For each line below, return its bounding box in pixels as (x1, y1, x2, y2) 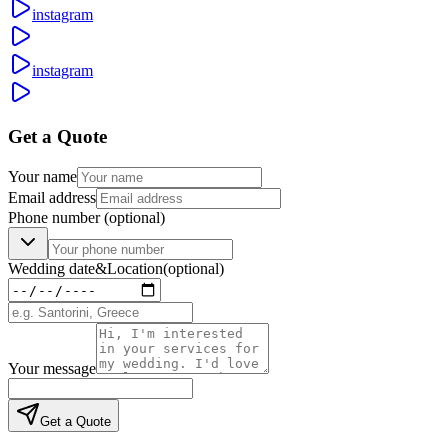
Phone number (8, 209, 104, 227)
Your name (8, 168, 77, 186)
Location (107, 260, 163, 278)
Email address (8, 189, 96, 207)
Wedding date (8, 260, 95, 278)
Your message (8, 360, 96, 378)
